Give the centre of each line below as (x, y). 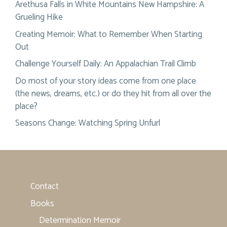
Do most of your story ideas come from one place (106, 81)
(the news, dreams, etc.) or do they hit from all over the (113, 93)
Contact (45, 187)
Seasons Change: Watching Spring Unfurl (88, 123)
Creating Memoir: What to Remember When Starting (109, 34)
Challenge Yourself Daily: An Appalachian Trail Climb (106, 64)
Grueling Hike (39, 17)
